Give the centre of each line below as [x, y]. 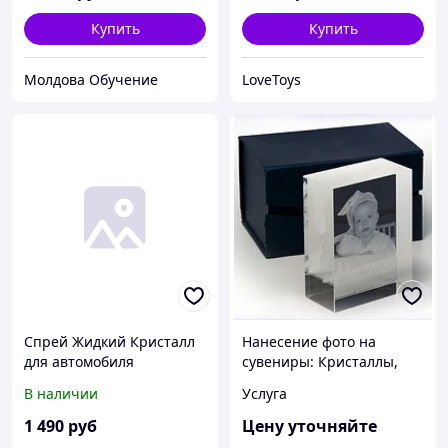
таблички [274, 402]
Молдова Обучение [91, 80]
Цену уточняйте [309, 426]
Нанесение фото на [309, 342]
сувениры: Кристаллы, [320, 362]
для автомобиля [79, 362]
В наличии [61, 394]
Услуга [264, 394]
